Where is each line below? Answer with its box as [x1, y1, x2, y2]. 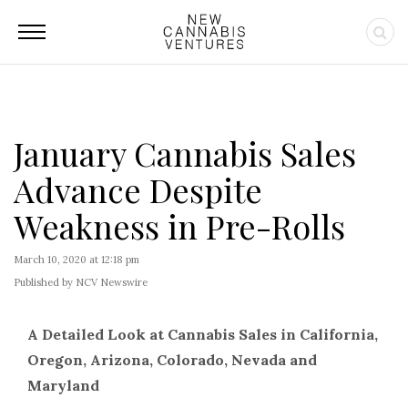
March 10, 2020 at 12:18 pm [14, 253, 139, 266]
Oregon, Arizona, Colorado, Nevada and [27, 351, 317, 369]
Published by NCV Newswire [14, 276, 148, 289]
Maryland [27, 376, 99, 394]
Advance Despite [14, 168, 262, 211]
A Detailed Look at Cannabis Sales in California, [27, 325, 378, 343]
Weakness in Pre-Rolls [14, 204, 345, 248]
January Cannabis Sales [14, 131, 356, 175]
